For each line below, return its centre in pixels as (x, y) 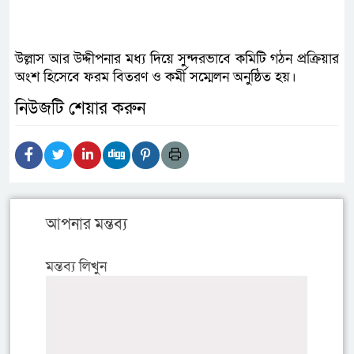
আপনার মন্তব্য (87, 225)
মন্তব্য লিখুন (76, 267)
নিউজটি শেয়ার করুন (80, 109)
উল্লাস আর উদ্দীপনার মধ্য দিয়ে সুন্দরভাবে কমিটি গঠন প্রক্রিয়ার (177, 59)
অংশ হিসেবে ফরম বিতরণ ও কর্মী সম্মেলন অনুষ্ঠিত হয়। (156, 77)
